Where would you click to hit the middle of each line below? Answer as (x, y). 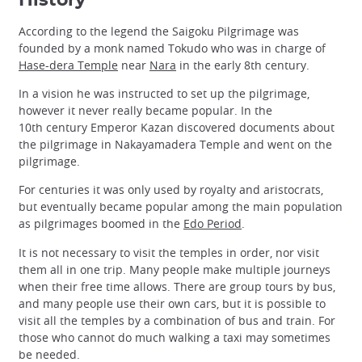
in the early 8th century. (243, 65)
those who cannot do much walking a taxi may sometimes (175, 337)
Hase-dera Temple (68, 65)
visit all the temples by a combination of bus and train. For (177, 320)
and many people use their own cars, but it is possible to (172, 303)
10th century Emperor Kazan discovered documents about (177, 128)
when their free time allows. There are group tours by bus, (177, 286)
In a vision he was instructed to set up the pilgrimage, (164, 94)
